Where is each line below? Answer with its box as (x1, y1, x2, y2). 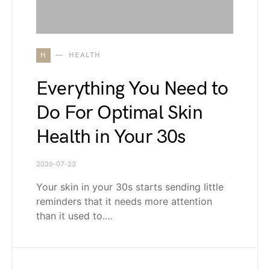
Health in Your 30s (36, 125, 186, 149)
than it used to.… (36, 210, 113, 222)
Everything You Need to (36, 77, 228, 101)
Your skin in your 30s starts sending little (36, 181, 224, 193)
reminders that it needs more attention (36, 195, 212, 208)
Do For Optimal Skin (36, 101, 202, 125)
